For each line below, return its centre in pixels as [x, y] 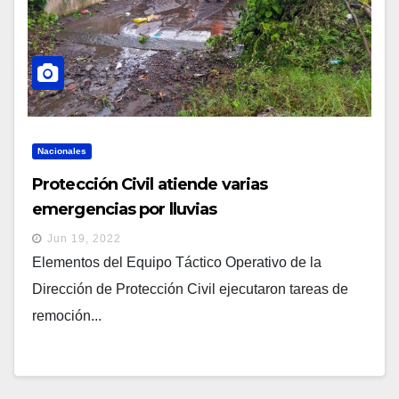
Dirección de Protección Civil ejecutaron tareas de [190, 289]
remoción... [67, 316]
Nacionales [62, 151]
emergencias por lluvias [125, 210]
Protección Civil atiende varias [150, 185]
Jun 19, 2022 [84, 239]
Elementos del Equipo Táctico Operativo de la [177, 263]
